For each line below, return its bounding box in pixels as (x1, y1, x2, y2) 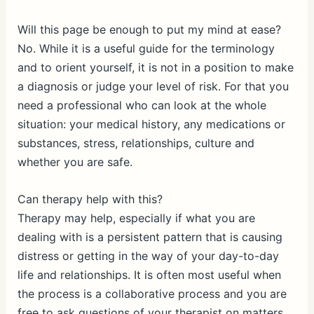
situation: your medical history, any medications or (17, 117, 285, 132)
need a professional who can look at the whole (17, 98, 266, 113)
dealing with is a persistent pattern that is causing (17, 229, 282, 244)
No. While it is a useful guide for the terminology (17, 41, 275, 56)
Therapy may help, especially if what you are (17, 210, 255, 225)
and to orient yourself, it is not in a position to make (17, 60, 294, 75)
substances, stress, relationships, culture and (17, 136, 254, 151)
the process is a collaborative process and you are (17, 286, 287, 301)
